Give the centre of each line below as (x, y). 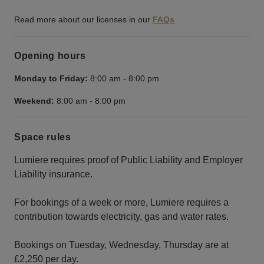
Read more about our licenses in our (82, 20)
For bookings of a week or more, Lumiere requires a (121, 202)
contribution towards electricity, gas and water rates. (121, 216)
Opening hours (50, 56)
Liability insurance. (53, 174)
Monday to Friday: (51, 79)
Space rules (43, 137)
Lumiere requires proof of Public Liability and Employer (128, 160)
